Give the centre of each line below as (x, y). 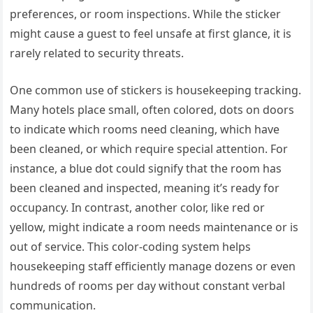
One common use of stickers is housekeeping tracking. (156, 90)
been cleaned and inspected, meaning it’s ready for (145, 188)
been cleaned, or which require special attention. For (149, 149)
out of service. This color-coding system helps (131, 247)
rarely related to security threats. (97, 53)
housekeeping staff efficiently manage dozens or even (153, 267)
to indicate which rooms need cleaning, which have (145, 130)
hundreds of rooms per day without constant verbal (148, 286)
